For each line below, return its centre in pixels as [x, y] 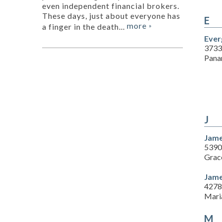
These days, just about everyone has [111, 16]
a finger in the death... [84, 27]
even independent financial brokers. [111, 6]
